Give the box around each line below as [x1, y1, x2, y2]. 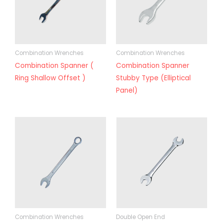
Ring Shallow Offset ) [15, 73, 86, 83]
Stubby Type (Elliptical [116, 73, 191, 83]
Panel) [116, 86, 138, 96]
